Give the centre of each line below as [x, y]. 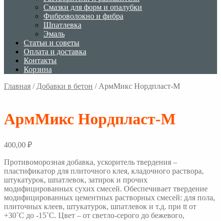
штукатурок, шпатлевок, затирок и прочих [76, 180]
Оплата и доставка [55, 52]
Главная [17, 86]
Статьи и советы [52, 43]
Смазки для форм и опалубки [93, 7]
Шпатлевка [62, 25]
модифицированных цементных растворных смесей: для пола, [110, 197]
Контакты [40, 60]
